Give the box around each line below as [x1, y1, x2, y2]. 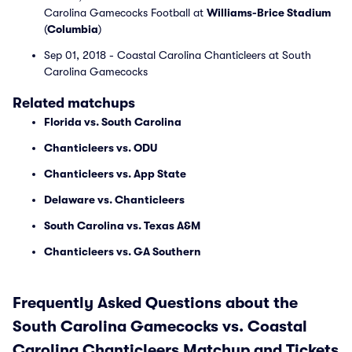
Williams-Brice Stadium [207, 6, 331, 19]
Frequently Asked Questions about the [13, 294, 298, 312]
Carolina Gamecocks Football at [44, 6, 207, 19]
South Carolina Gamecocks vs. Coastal [13, 317, 307, 335]
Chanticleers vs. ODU [44, 141, 157, 154]
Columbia [47, 23, 98, 35]
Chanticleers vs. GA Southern [44, 245, 201, 258]
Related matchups [13, 95, 135, 111]
